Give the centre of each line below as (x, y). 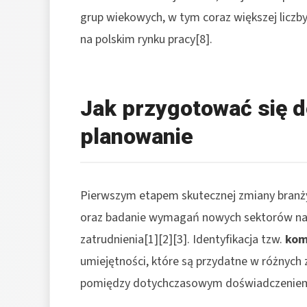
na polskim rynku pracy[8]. (146, 39)
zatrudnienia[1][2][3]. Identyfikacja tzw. (183, 239)
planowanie (137, 136)
